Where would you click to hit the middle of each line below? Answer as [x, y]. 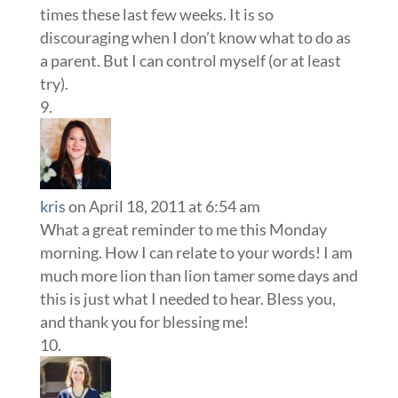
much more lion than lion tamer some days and [199, 276]
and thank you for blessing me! [144, 322]
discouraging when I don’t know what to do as [195, 38]
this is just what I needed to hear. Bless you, [187, 299]
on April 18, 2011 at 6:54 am [164, 207]
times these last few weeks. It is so [156, 15]
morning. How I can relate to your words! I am [196, 253]
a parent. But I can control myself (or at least [190, 61]
